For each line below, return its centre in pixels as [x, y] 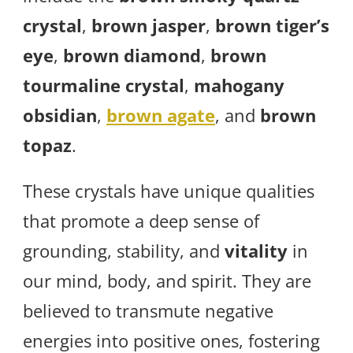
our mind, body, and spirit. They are [167, 280]
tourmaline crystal [104, 85]
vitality [256, 250]
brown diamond [132, 55]
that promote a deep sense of [141, 220]
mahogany [239, 85]
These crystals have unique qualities [169, 190]
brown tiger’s [272, 25]
